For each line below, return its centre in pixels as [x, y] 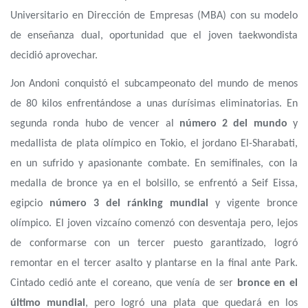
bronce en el [267, 283]
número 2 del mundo [233, 123]
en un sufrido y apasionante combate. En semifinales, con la [154, 163]
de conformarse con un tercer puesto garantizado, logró [154, 243]
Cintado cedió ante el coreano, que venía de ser [124, 283]
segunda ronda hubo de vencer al [95, 123]
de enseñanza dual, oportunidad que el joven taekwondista [154, 35]
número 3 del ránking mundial [129, 203]
